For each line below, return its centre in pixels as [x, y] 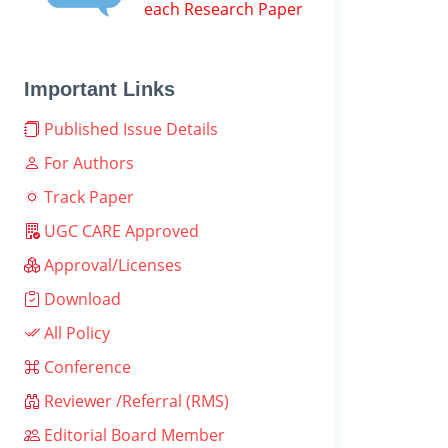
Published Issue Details [129, 129]
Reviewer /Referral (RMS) [134, 401]
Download [80, 299]
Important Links [99, 89]
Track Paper [87, 197]
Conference [85, 367]
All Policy [75, 333]
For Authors [87, 163]
